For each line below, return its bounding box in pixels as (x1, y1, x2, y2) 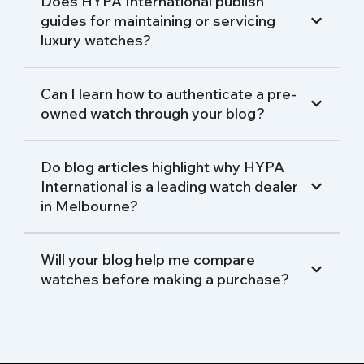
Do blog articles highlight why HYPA (41, 157, 285, 176)
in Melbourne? (41, 196, 139, 215)
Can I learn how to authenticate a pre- (41, 84, 297, 103)
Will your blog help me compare (41, 249, 256, 269)
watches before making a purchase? (41, 269, 290, 288)
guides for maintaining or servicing (41, 11, 276, 30)
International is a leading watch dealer (41, 176, 299, 196)
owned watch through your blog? (41, 103, 266, 123)
